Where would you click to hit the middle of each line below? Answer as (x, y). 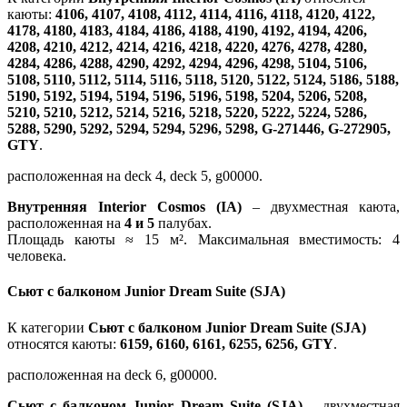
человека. (37, 256)
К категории (48, 327)
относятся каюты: (64, 343)
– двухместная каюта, (321, 207)
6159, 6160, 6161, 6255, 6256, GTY (227, 343)
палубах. (185, 223)
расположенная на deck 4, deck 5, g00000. (135, 176)
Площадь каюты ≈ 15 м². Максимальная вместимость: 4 (203, 240)
